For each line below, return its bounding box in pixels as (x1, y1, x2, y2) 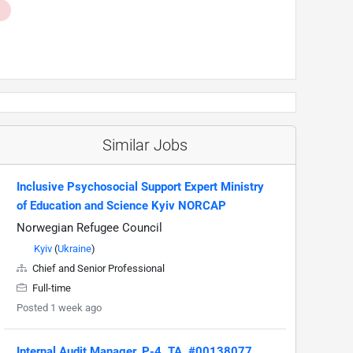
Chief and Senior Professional (30, 262, 165, 275)
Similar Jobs (102, 136, 188, 155)
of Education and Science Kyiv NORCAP (17, 199, 226, 214)
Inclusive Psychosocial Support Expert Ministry (17, 180, 264, 195)
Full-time (30, 282, 71, 295)
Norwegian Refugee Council (17, 221, 162, 236)
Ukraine (58, 243, 91, 255)
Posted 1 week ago (17, 302, 102, 314)
